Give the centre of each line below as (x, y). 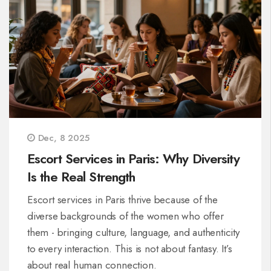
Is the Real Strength (81, 177)
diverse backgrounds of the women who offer (126, 216)
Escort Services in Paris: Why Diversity (133, 159)
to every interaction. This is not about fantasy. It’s (130, 249)
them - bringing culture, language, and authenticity (133, 233)
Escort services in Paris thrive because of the (122, 200)
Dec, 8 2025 (62, 138)
